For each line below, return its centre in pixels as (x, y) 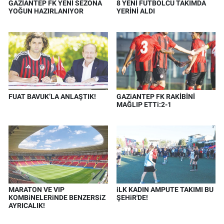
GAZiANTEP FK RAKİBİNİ (155, 96)
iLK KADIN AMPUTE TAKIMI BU (165, 190)
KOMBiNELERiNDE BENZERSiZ (57, 198)
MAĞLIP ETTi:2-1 (144, 104)
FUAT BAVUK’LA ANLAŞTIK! (52, 96)
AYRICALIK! (27, 206)
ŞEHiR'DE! (132, 198)
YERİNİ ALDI (135, 11)
